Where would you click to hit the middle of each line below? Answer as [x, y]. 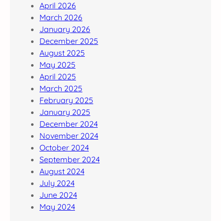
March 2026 [61, 17]
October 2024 [64, 147]
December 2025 [69, 41]
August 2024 [62, 171]
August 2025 [62, 53]
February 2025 [66, 100]
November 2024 [69, 135]
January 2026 [65, 29]
